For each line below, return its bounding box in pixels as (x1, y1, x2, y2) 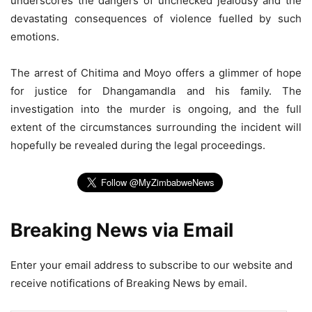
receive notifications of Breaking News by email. (10, 276, 247, 290)
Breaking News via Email (10, 218, 233, 242)
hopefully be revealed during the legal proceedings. (10, 138, 265, 152)
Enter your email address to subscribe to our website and (10, 258, 292, 272)
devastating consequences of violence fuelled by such (10, 11, 302, 25)
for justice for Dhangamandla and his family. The (10, 84, 302, 97)
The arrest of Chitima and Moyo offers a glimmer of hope (10, 65, 302, 79)
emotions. (10, 29, 59, 43)
